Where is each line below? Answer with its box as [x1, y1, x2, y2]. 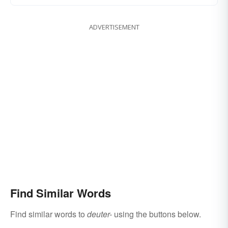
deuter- [87, 208, 112, 220]
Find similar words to [10, 208, 87, 220]
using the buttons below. [112, 208, 201, 220]
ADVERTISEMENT [89, 22, 139, 32]
